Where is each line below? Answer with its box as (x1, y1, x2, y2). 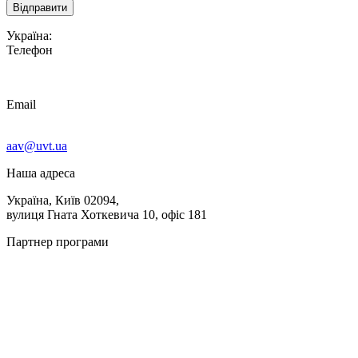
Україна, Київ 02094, (6, 193, 119, 208)
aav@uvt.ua (6, 139, 67, 153)
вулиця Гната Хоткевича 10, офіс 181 (6, 208, 207, 222)
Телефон (6, 43, 53, 58)
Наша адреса (6, 166, 75, 181)
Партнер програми (6, 235, 109, 249)
